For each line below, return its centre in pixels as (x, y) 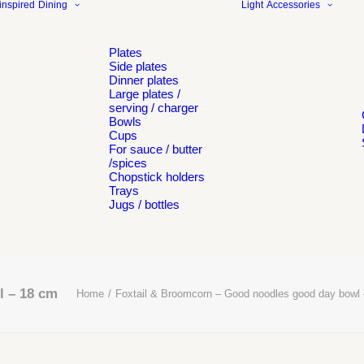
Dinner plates (144, 80)
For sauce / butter (156, 149)
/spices (128, 163)
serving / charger (154, 108)
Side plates (138, 66)
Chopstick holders (157, 177)
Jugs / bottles (144, 204)
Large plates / (145, 94)
